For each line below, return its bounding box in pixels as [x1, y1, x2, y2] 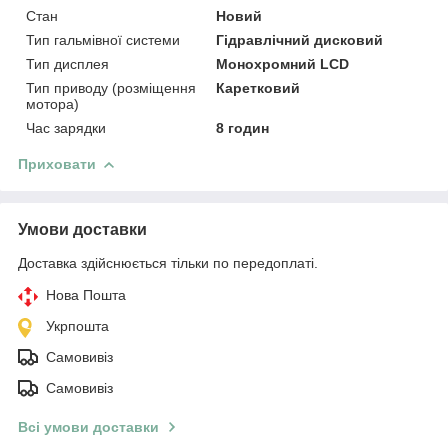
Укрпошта [46, 317, 109, 334]
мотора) [26, 95, 79, 112]
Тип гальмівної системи [26, 31, 180, 48]
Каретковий [216, 79, 301, 96]
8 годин [216, 119, 270, 136]
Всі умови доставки [18, 418, 159, 435]
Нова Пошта [46, 286, 126, 303]
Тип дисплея [26, 55, 109, 72]
